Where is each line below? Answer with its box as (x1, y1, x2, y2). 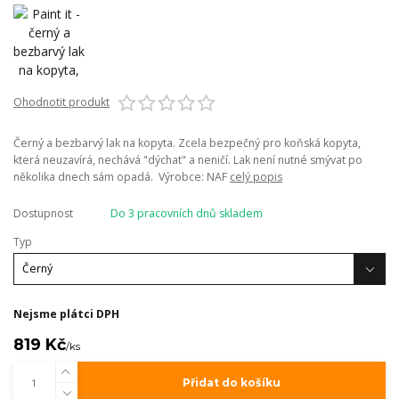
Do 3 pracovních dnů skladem (110, 206, 263, 221)
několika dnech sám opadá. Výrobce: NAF (13, 169, 230, 185)
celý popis (230, 169, 282, 185)
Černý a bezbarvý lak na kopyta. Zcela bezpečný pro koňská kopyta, (13, 135, 361, 151)
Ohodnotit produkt (13, 94, 110, 110)
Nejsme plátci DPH (13, 305, 119, 322)
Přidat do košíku (182, 376, 281, 389)
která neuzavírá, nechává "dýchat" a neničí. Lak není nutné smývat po (13, 152, 362, 168)
